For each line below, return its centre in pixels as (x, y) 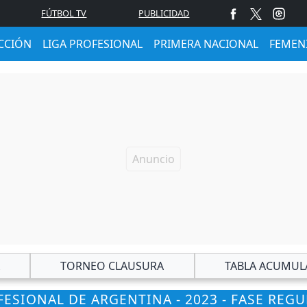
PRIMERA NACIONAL (206, 44)
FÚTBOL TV (64, 13)
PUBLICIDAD (164, 13)
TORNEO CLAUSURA (112, 266)
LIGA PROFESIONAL (93, 44)
